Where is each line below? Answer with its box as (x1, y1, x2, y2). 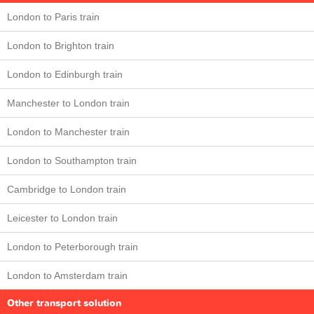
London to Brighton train (7, 40, 114, 51)
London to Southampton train (7, 155, 137, 166)
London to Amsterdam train (7, 270, 128, 281)
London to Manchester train (7, 126, 130, 137)
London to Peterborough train (7, 241, 138, 252)
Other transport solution (7, 296, 121, 310)
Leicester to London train (7, 212, 118, 224)
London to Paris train (7, 11, 100, 22)
